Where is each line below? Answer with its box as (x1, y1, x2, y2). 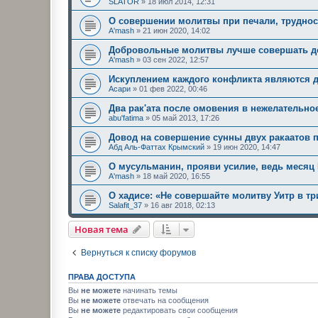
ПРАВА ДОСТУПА (68, 272, 136, 281)
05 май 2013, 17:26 (152, 113, 219, 122)
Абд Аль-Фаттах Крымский (109, 142, 204, 151)
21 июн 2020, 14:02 (143, 26, 210, 35)
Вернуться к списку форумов (81, 247, 196, 258)
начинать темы (121, 285, 177, 295)
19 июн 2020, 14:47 (213, 142, 280, 151)
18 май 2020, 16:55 (143, 171, 210, 180)
